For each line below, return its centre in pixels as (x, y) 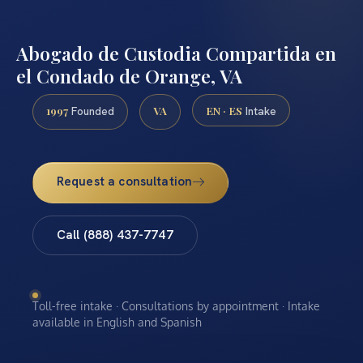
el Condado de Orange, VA (129, 76)
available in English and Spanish (117, 322)
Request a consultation (124, 182)
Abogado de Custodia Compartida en (176, 53)
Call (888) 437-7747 (115, 235)
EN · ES (224, 110)
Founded (91, 111)
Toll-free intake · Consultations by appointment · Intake (176, 305)
